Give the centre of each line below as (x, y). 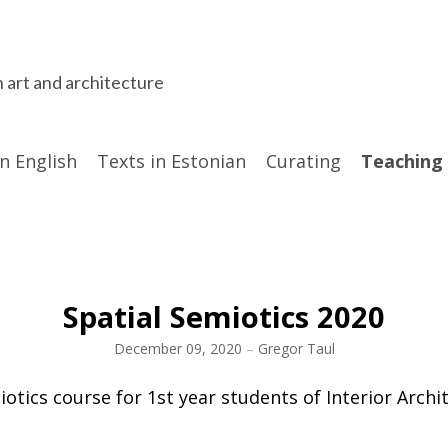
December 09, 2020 (177, 349)
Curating (303, 161)
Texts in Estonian (171, 161)
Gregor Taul (296, 349)
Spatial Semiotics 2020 (224, 317)
